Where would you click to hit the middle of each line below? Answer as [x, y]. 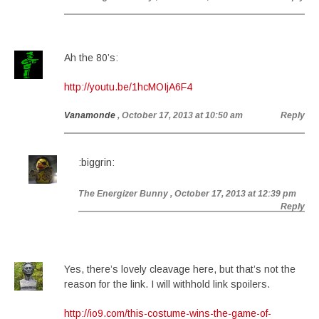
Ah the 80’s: [91, 58]
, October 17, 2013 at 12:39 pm [233, 194]
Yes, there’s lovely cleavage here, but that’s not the [180, 269]
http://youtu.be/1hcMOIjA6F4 [128, 87]
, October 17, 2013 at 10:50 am [180, 115]
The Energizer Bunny [123, 194]
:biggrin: [96, 162]
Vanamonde [90, 115]
